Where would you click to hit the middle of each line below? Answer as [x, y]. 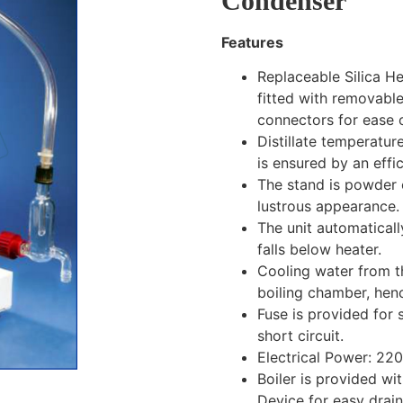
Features [252, 42]
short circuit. [300, 336]
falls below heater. [319, 250]
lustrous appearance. [328, 206]
